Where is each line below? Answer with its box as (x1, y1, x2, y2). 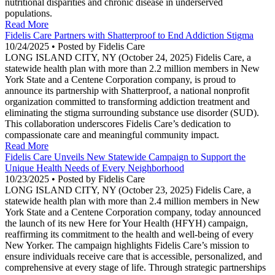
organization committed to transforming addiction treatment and (5, 96, 250, 107)
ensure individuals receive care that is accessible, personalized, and (5, 251, 262, 262)
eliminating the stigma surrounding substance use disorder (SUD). (5, 107, 259, 118)
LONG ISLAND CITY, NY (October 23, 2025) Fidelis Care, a (5, 185, 251, 196)
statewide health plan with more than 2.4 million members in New (5, 196, 260, 207)
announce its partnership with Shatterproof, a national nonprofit (5, 85, 249, 96)
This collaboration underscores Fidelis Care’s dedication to (5, 118, 231, 130)
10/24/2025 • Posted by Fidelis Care (5, 41, 145, 52)
